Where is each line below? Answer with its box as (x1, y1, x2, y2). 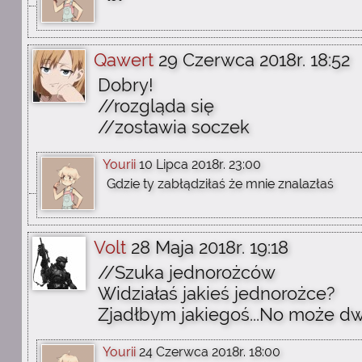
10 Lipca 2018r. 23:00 (139, 157, 261, 172)
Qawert (94, 49, 154, 70)
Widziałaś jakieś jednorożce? (98, 283, 335, 304)
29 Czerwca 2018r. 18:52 (158, 49, 350, 70)
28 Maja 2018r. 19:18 (131, 237, 288, 258)
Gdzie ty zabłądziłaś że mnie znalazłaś (107, 176, 334, 192)
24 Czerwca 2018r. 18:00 (139, 344, 280, 360)
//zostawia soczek (98, 116, 250, 137)
